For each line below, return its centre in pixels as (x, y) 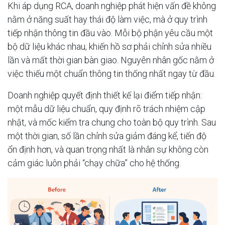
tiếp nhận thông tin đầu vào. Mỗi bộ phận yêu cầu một (110, 33)
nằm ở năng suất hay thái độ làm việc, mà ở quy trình (107, 19)
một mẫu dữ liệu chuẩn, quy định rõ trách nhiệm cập (106, 108)
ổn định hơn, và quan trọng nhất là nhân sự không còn (108, 149)
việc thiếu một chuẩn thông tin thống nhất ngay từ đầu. (111, 73)
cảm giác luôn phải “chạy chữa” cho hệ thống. (94, 163)
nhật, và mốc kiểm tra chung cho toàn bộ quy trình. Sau (112, 122)
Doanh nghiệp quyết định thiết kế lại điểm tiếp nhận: (105, 95)
